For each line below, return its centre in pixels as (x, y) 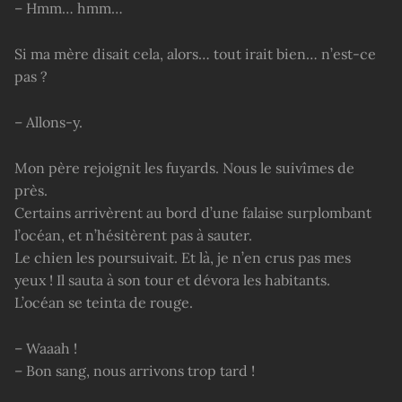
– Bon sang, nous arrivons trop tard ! (135, 370)
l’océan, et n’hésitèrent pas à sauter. (133, 235)
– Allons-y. (48, 122)
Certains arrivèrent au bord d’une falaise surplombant (193, 212)
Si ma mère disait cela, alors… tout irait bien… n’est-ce (195, 53)
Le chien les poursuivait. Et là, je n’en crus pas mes (183, 257)
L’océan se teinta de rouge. (104, 302)
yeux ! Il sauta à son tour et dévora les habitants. (172, 280)
